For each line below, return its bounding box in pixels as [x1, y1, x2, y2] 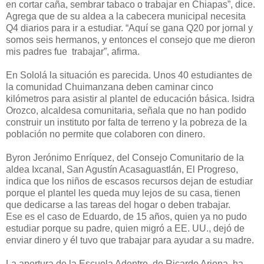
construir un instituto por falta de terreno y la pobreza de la [6, 117, 247, 127]
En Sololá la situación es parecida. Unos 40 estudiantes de [6, 70, 252, 80]
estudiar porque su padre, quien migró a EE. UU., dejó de [6, 223, 245, 233]
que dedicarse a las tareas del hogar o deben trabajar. [6, 199, 230, 210]
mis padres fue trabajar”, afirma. [6, 46, 140, 57]
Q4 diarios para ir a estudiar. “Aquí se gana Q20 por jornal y [6, 22, 253, 33]
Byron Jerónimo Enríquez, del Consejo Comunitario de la [6, 152, 244, 163]
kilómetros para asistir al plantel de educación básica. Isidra [6, 93, 255, 104]
